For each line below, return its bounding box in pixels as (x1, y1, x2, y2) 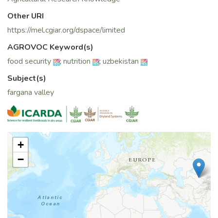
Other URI (7, 11, 44, 22)
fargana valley (7, 87, 54, 98)
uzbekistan (103, 56, 139, 67)
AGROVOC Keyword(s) (7, 42, 93, 53)
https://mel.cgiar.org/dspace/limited (7, 25, 125, 36)
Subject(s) (7, 73, 46, 84)
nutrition (63, 56, 91, 67)
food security (7, 56, 51, 67)
